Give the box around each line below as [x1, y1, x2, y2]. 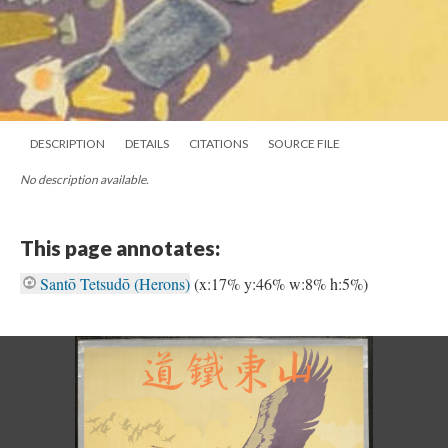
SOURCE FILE [268, 135, 340, 151]
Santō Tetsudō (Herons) [40, 272, 190, 294]
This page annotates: [20, 234, 220, 260]
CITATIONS [189, 135, 248, 151]
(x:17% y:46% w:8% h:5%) [194, 272, 368, 294]
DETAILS [125, 135, 169, 151]
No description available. [20, 171, 149, 187]
